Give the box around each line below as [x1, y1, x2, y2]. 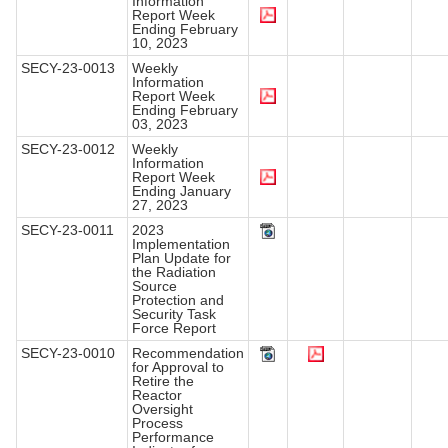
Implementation [132, 236, 230, 253]
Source [132, 278, 177, 295]
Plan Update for [132, 250, 231, 267]
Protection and [132, 292, 224, 309]
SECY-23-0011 [21, 222, 114, 239]
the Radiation [132, 264, 216, 281]
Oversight [132, 401, 193, 418]
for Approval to [132, 359, 224, 376]
